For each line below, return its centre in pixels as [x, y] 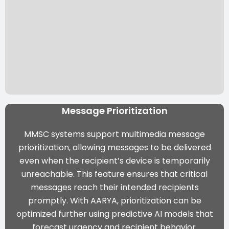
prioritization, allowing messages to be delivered [114, 147]
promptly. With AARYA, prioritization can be [114, 200]
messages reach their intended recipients [114, 187]
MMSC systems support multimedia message [114, 134]
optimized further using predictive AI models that [114, 214]
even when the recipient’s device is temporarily [114, 161]
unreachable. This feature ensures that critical [114, 174]
